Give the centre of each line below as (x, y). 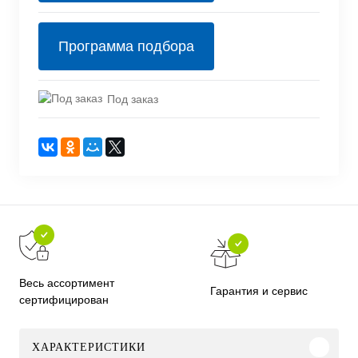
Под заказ (133, 99)
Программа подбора (126, 46)
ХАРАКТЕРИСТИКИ (89, 347)
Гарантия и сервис (259, 291)
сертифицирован (64, 300)
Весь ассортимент (67, 283)
